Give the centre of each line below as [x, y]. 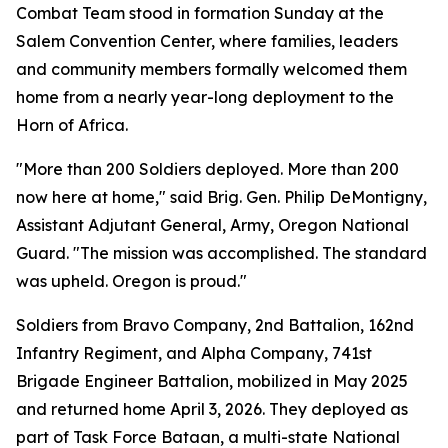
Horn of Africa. [72, 125]
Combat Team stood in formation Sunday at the [200, 13]
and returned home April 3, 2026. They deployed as [212, 409]
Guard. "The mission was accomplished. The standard [221, 253]
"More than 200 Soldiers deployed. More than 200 [207, 169]
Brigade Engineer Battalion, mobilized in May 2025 [212, 381]
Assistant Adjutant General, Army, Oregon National [212, 225]
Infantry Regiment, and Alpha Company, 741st [194, 353]
